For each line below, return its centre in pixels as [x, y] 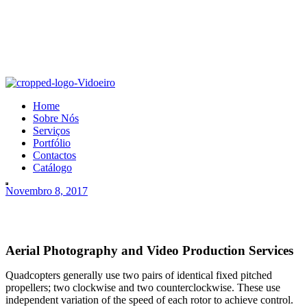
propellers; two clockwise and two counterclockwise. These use [143, 288]
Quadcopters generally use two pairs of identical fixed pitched [139, 275]
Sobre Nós [56, 119]
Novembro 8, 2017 [47, 191]
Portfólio [52, 143]
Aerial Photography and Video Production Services [149, 251]
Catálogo [52, 168]
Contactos [54, 156]
